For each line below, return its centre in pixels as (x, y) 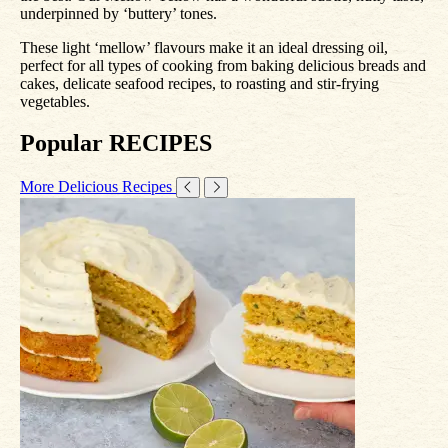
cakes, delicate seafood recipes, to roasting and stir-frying (199, 83)
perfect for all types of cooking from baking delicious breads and (223, 65)
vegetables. (55, 101)
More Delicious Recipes (98, 187)
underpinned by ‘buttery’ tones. (118, 13)
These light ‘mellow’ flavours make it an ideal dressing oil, (204, 47)
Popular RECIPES (116, 143)
